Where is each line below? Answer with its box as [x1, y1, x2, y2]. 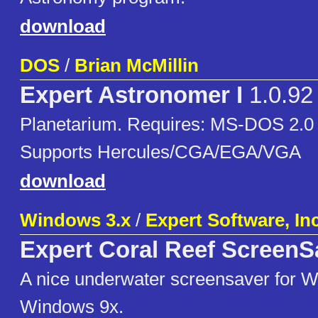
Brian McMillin [75, 55, 199, 77]
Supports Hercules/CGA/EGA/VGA [20, 141, 301, 163]
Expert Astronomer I [20, 82, 243, 109]
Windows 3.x [20, 209, 131, 231]
